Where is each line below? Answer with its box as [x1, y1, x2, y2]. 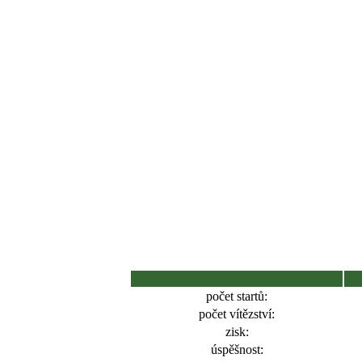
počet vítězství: [199, 307, 275, 321]
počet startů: [206, 289, 267, 303]
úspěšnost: [210, 343, 263, 356]
